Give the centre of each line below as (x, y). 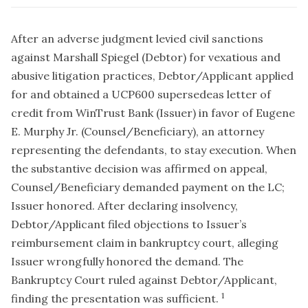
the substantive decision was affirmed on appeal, (139, 168)
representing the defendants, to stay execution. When (154, 150)
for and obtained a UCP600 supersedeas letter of (141, 94)
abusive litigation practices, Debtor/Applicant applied (152, 75)
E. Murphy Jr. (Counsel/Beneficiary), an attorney (137, 131)
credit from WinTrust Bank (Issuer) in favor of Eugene (153, 112)
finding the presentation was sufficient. (116, 298)
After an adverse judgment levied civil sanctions (137, 38)
